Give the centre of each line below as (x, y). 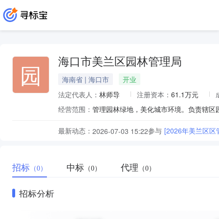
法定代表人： (79, 94)
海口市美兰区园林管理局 (120, 62)
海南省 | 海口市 (86, 79)
